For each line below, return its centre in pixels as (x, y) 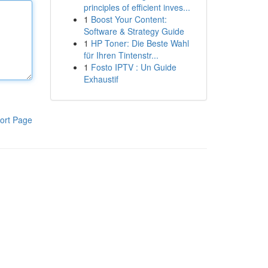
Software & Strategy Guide (134, 31)
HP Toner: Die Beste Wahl (140, 43)
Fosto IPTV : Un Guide (133, 67)
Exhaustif (101, 79)
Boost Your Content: (129, 19)
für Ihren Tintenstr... (121, 55)
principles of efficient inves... (137, 7)
